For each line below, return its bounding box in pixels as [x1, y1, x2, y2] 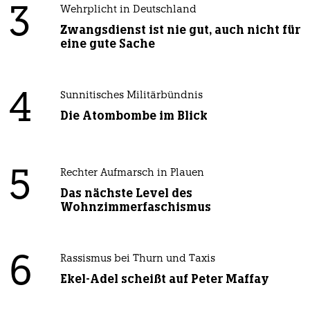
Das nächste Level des [60, 185, 192, 201]
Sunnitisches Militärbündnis [60, 91, 203, 102]
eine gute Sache [60, 36, 155, 52]
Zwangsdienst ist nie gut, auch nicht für [60, 22, 300, 38]
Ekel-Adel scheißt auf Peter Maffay [60, 271, 269, 287]
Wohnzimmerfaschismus [60, 199, 211, 215]
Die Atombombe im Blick [60, 108, 208, 124]
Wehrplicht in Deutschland [60, 5, 197, 16]
